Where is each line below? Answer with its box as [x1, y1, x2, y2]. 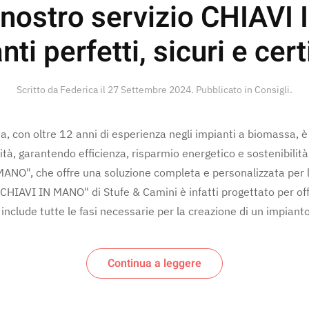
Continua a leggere [108, 255, 201, 272]
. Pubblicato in [191, 83, 255, 96]
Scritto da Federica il [17, 83, 108, 96]
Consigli [255, 83, 290, 96]
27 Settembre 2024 [108, 83, 191, 96]
